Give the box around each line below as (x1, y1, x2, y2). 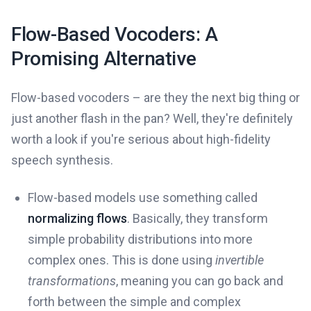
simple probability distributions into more (28, 232, 253, 247)
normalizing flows (28, 211, 127, 226)
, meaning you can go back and (116, 274, 283, 289)
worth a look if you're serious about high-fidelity (11, 132, 271, 147)
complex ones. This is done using (28, 253, 215, 268)
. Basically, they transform (127, 211, 268, 226)
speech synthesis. (11, 153, 113, 168)
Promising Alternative (11, 47, 196, 71)
